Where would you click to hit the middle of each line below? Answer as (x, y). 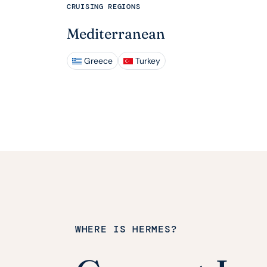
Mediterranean (116, 34)
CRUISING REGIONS (104, 7)
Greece (98, 61)
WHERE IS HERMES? (126, 229)
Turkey (148, 61)
